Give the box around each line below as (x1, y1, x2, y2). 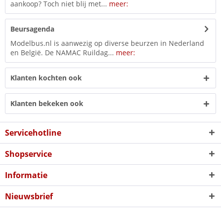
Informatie (5, 170, 47, 181)
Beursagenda (10, 24, 54, 34)
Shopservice (5, 148, 52, 159)
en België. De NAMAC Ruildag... (10, 48, 116, 57)
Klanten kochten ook (10, 73, 82, 82)
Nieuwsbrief (5, 191, 53, 202)
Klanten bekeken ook (10, 99, 83, 108)
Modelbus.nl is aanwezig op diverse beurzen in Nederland (10, 38, 204, 48)
